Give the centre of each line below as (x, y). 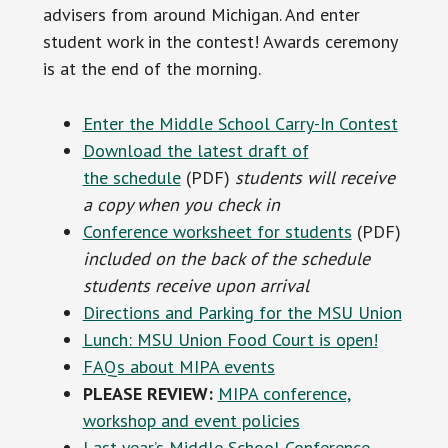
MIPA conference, (284, 393)
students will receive (314, 177)
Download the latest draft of (195, 150)
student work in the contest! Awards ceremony (219, 41)
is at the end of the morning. (151, 68)
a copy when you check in (181, 204)
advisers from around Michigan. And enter (201, 14)
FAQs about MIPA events (178, 366)
